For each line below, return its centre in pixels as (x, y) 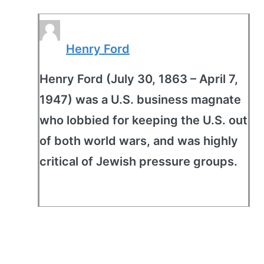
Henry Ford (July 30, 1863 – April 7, (139, 79)
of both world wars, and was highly (139, 141)
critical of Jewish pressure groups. (138, 161)
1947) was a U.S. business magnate (140, 100)
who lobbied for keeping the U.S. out (143, 120)
